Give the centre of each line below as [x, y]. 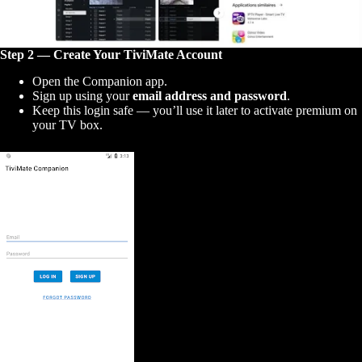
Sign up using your [82, 96]
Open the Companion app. [100, 82]
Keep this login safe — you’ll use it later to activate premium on [195, 111]
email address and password [210, 96]
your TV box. [67, 125]
